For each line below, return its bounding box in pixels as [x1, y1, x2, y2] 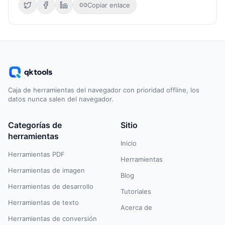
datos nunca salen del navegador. [8, 95, 114, 103]
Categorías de [8, 120, 62, 130]
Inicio [121, 139, 137, 147]
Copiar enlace [87, 1, 130, 9]
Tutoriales [121, 187, 151, 195]
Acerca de [121, 203, 152, 211]
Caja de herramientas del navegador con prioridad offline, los [8, 86, 199, 94]
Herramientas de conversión [8, 214, 97, 222]
